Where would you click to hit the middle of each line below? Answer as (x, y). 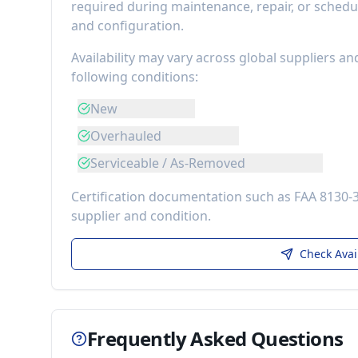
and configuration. (127, 26)
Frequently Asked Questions (215, 338)
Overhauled (126, 136)
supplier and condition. (141, 216)
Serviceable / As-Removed (168, 163)
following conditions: (135, 77)
